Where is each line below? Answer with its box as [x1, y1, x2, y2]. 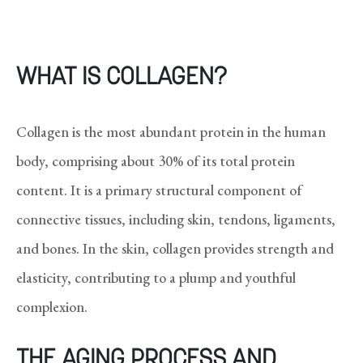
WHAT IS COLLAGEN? [16, 65, 227, 91]
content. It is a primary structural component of [16, 180, 302, 199]
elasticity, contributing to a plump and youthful [16, 267, 296, 287]
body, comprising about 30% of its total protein [16, 151, 295, 170]
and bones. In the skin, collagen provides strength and [16, 238, 334, 258]
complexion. [16, 297, 88, 316]
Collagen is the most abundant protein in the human [16, 122, 326, 141]
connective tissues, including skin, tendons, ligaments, [16, 209, 335, 228]
